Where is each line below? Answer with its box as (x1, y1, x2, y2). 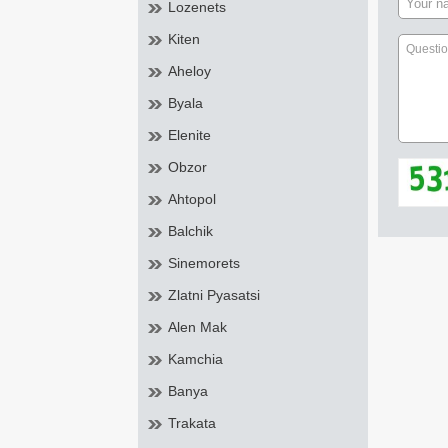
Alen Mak (168, 319, 227, 335)
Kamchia (168, 351, 223, 367)
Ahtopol (168, 191, 216, 207)
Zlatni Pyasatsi (168, 287, 260, 303)
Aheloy (168, 63, 211, 79)
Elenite (168, 127, 211, 143)
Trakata (168, 415, 216, 431)
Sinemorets (168, 255, 240, 271)
